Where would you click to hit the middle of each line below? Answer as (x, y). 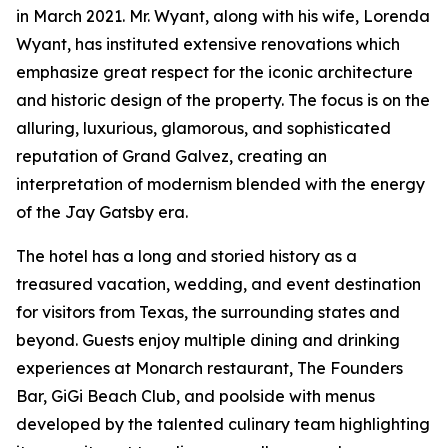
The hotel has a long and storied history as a (186, 256)
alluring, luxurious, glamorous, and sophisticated (203, 128)
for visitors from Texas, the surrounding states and (208, 312)
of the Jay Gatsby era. (102, 212)
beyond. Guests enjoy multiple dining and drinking (208, 340)
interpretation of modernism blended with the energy (220, 184)
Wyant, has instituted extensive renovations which (208, 44)
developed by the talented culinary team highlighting (223, 424)
